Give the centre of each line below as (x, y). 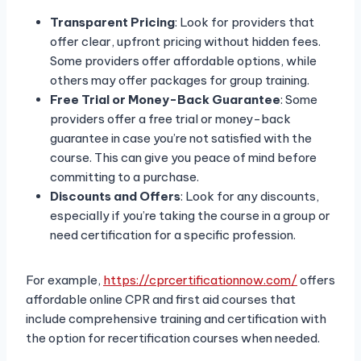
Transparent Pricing (112, 23)
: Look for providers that (245, 23)
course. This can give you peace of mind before (183, 158)
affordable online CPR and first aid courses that (161, 300)
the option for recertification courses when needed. (173, 338)
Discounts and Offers (115, 197)
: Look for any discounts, (250, 197)
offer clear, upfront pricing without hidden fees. (185, 42)
